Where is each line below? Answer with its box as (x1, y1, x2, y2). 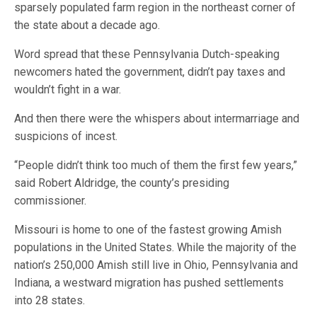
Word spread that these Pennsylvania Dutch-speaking (14, 47, 280, 61)
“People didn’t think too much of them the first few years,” (14, 158, 298, 172)
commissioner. (14, 194, 86, 207)
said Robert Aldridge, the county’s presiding (14, 176, 230, 190)
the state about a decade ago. (14, 18, 161, 32)
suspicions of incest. (14, 129, 118, 143)
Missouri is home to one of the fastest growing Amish (14, 223, 282, 236)
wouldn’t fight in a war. (14, 83, 122, 96)
